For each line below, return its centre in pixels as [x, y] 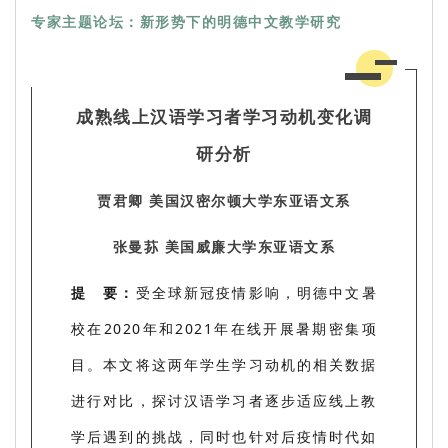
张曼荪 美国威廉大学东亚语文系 [224, 246]
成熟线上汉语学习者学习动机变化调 [224, 116]
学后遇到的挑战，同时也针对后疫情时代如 [224, 436]
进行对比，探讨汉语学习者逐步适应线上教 [224, 400]
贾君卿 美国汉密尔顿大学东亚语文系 [224, 200]
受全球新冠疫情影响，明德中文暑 [256, 292]
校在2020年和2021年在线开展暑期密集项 [224, 328]
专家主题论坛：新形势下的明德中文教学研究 [186, 21]
